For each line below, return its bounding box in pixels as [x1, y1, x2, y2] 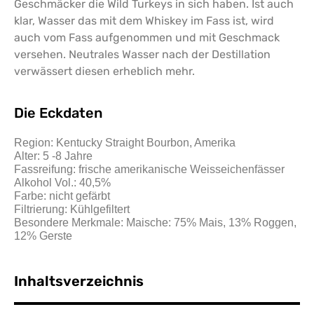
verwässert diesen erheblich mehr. [14, 64, 195, 78]
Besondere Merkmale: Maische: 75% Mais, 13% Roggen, [14, 217, 296, 229]
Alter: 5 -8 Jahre [14, 150, 93, 163]
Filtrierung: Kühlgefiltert [14, 203, 130, 216]
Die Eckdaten [14, 104, 102, 122]
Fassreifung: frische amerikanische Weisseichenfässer [14, 163, 285, 176]
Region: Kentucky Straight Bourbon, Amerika [14, 137, 235, 149]
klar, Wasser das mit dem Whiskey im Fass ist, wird [14, 13, 274, 27]
